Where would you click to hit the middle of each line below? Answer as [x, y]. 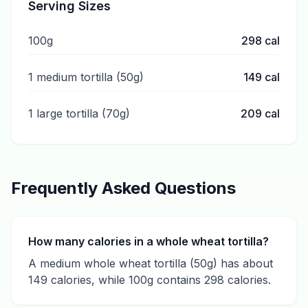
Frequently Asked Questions [123, 188]
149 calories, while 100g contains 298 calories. [150, 280]
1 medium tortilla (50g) [86, 77]
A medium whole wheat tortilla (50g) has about [151, 263]
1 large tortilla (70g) [79, 113]
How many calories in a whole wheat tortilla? [148, 241]
